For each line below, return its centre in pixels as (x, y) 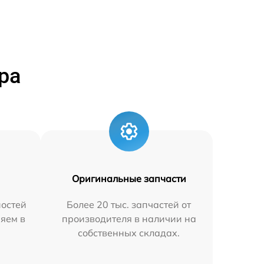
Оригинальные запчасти (129, 179)
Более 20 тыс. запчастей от (129, 205)
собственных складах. (129, 233)
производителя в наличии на (129, 219)
